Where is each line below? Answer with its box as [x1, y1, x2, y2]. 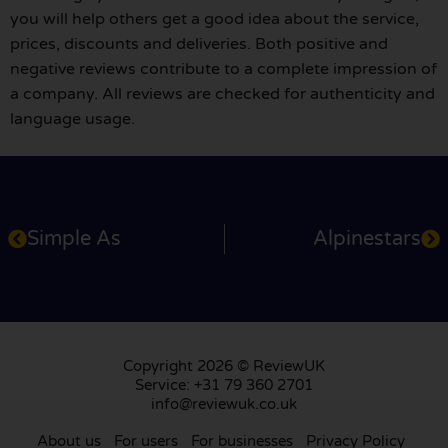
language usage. [10, 108, 135, 129]
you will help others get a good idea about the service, [10, 8, 419, 29]
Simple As [27, 227, 121, 252]
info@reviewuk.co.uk [151, 395, 297, 414]
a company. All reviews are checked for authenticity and [10, 83, 435, 104]
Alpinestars [313, 227, 421, 252]
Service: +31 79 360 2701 [135, 376, 313, 395]
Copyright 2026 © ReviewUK [123, 357, 325, 376]
